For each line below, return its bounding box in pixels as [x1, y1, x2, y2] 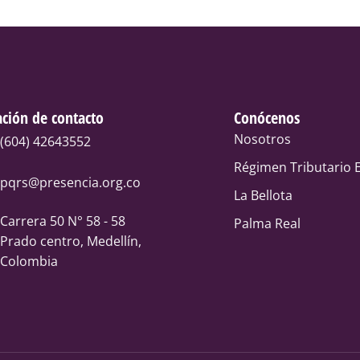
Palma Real [234, 215, 301, 233]
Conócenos [234, 107, 301, 129]
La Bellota [234, 186, 293, 205]
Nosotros [234, 130, 292, 149]
